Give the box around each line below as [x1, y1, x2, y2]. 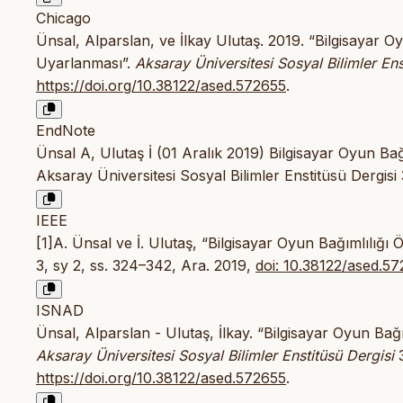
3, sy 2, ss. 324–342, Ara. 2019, [36, 255, 255, 274]
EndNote [36, 121, 95, 139]
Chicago [36, 8, 91, 27]
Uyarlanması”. [36, 53, 135, 72]
